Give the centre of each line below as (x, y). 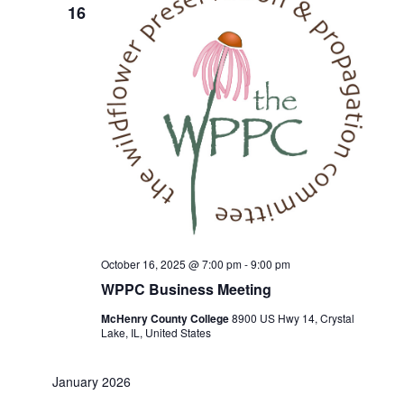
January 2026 (91, 382)
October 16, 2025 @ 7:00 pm (171, 264)
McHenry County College (166, 319)
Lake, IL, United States (156, 333)
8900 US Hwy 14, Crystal (293, 318)
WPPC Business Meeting (186, 289)
